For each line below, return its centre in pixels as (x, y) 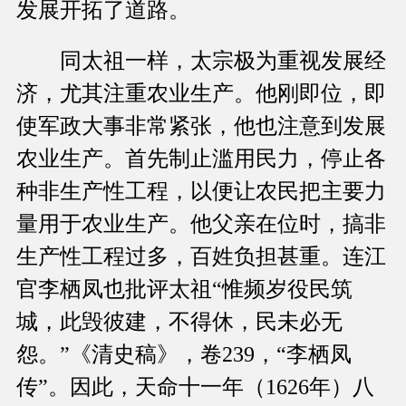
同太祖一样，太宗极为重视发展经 (201, 61)
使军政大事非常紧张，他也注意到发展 (201, 126)
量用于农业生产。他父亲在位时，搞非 (201, 224)
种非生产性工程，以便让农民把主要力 (201, 192)
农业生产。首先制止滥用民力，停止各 (201, 159)
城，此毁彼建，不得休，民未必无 (179, 322)
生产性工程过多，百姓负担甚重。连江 (201, 257)
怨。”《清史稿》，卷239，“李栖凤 (184, 355)
